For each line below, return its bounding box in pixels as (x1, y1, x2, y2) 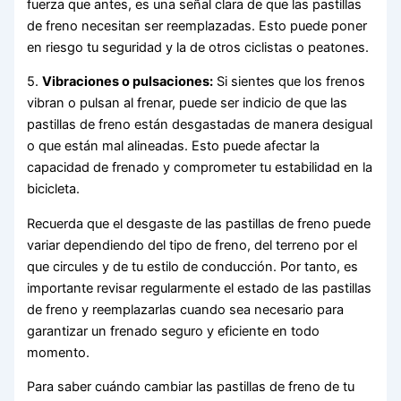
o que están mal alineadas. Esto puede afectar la (27, 138, 320, 155)
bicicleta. (27, 181, 81, 198)
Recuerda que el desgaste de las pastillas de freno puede (27, 215, 371, 232)
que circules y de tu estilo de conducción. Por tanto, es (27, 258, 359, 275)
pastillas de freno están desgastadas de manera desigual (27, 116, 373, 133)
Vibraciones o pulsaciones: (42, 73, 214, 90)
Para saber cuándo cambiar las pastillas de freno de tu (27, 379, 355, 396)
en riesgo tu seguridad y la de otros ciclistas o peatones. (27, 38, 370, 55)
